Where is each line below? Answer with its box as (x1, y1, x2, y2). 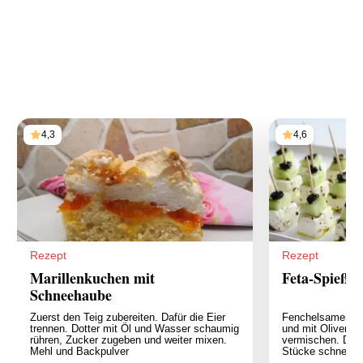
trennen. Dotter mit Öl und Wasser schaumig (30, 322, 239, 335)
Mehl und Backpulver (30, 344, 129, 357)
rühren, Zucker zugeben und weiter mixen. (30, 333, 227, 346)
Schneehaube (30, 284, 112, 305)
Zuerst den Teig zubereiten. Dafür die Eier (30, 310, 225, 323)
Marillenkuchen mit (30, 267, 155, 288)
